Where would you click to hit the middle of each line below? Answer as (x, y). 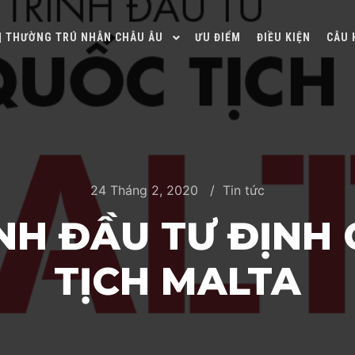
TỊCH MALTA (177, 281)
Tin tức (244, 190)
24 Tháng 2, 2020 (144, 190)
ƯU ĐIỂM (218, 37)
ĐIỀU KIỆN (284, 37)
